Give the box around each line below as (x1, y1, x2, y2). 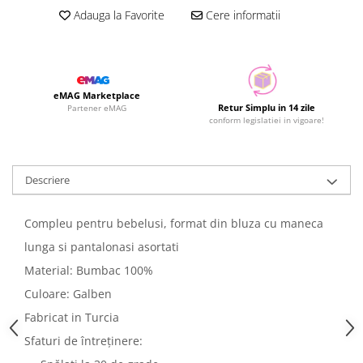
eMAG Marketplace (53, 89, 140, 102)
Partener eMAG (67, 102, 126, 114)
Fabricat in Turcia (24, 310, 119, 325)
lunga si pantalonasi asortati (24, 239, 179, 254)
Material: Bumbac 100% (24, 263, 153, 278)
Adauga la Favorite (70, 7, 164, 23)
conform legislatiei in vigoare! (208, 114, 324, 126)
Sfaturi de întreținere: (24, 333, 146, 348)
